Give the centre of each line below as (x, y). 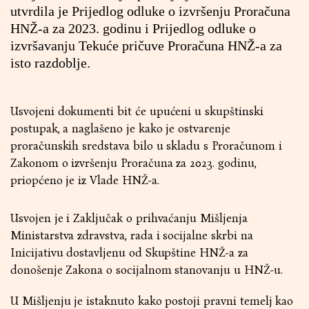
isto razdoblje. (50, 63)
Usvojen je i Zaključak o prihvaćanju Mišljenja (129, 218)
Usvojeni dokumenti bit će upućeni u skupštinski (137, 111)
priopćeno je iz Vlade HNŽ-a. (85, 180)
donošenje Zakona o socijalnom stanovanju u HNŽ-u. (147, 270)
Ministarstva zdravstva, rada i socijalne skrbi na (132, 236)
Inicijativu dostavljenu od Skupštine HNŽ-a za (129, 253)
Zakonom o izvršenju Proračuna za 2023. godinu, (133, 163)
